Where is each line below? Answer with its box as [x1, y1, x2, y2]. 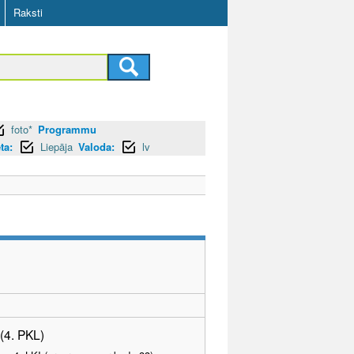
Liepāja [40, 138, 73, 154]
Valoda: [78, 138, 115, 154]
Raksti [13, 5, 43, 20]
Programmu [38, 121, 96, 137]
